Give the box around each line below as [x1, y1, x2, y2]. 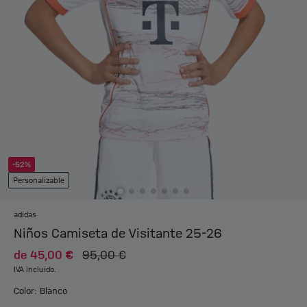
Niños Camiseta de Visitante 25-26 [14, 227, 222, 241]
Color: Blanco [14, 286, 67, 297]
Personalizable [13, 177, 64, 186]
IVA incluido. [14, 266, 56, 275]
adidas [14, 211, 36, 220]
